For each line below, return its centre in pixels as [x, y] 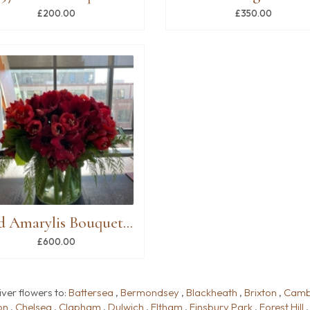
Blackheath [212, 292]
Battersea [91, 292]
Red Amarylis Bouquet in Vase [128, 222]
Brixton [261, 292]
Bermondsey [150, 292]
